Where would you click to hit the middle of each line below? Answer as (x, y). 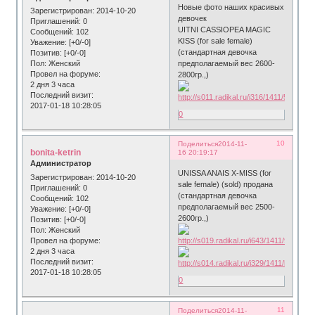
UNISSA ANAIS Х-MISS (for (225, 173)
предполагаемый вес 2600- (227, 63)
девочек (193, 18)
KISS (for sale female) (216, 40)
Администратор (61, 163)
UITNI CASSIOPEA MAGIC (225, 29)
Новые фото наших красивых (231, 7)
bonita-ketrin (56, 153)
